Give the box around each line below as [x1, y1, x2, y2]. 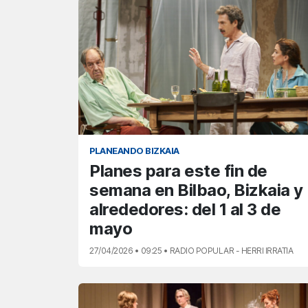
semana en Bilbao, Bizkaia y [89, 180, 303, 201]
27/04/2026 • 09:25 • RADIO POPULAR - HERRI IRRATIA [89, 245, 293, 256]
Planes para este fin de [89, 161, 267, 181]
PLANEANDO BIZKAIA [89, 146, 179, 157]
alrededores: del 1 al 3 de [89, 199, 280, 220]
